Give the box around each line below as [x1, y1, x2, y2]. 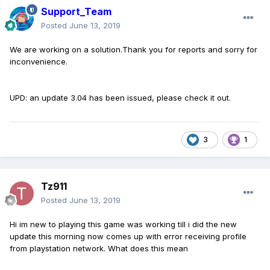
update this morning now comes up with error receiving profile [10, 231, 246, 242]
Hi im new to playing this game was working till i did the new [10, 219, 237, 230]
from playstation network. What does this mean [10, 243, 188, 254]
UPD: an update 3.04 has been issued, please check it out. [10, 93, 233, 103]
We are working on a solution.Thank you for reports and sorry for [10, 45, 257, 55]
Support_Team [41, 5, 111, 18]
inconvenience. [10, 57, 70, 67]
